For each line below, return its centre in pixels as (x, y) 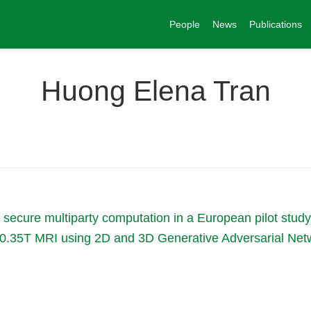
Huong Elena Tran (155, 91)
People (185, 24)
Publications (276, 24)
